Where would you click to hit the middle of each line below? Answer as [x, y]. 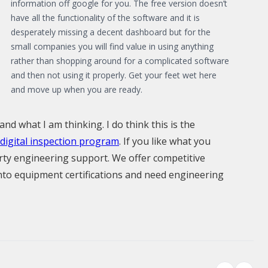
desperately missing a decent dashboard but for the [111, 32]
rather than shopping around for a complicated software [120, 60]
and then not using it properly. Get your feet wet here [114, 75]
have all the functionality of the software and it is [105, 17]
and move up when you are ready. [77, 89]
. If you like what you [165, 141]
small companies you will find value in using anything [112, 46]
